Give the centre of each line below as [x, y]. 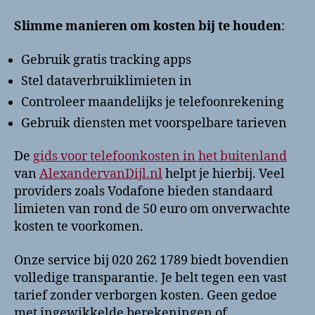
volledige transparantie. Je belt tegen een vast [150, 278]
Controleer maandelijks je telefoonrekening [153, 102]
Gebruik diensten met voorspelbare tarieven [154, 123]
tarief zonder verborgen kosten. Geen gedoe [146, 295]
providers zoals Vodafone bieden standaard [143, 192]
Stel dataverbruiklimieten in [107, 81]
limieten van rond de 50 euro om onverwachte [152, 210]
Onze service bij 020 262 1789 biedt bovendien [152, 260]
